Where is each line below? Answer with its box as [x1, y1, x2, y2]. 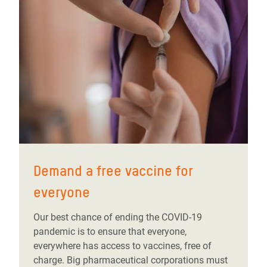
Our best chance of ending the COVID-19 [33, 212, 202, 223]
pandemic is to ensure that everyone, [33, 226, 187, 238]
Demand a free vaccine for [33, 162, 193, 180]
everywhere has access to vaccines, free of [33, 240, 212, 252]
